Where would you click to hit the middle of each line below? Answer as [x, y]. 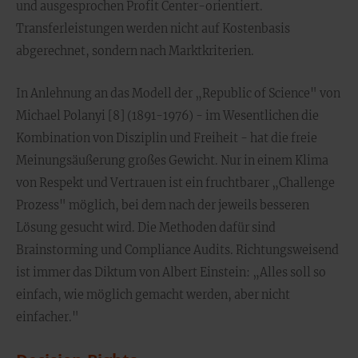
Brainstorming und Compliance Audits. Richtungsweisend [177, 250]
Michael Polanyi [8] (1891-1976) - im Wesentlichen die [167, 116]
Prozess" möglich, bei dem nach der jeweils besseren [163, 205]
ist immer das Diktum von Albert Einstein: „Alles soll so [171, 272]
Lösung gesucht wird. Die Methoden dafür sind [146, 228]
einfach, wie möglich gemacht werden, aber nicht [153, 295]
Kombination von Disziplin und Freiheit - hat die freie [167, 138]
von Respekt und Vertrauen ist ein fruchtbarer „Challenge [175, 183]
